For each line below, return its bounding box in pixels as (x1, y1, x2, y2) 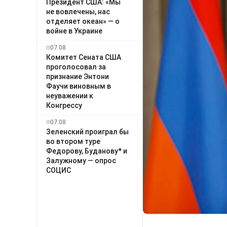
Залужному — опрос (46, 156, 116, 165)
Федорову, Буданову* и (46, 146, 127, 155)
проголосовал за (46, 62, 106, 71)
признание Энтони (46, 72, 109, 81)
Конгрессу (46, 101, 82, 109)
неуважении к (46, 91, 93, 100)
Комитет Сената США (46, 53, 121, 61)
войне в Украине (46, 26, 102, 35)
